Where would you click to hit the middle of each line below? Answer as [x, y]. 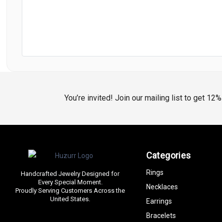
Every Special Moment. [70, 182]
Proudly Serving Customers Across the [70, 190]
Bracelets [161, 215]
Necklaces [162, 187]
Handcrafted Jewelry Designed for [70, 173]
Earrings [159, 201]
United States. [70, 199]
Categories [168, 155]
